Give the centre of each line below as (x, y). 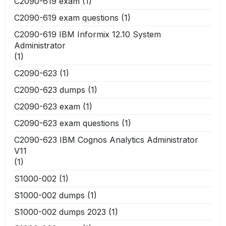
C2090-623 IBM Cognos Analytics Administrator (106, 139)
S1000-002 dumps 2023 (60, 212)
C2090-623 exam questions (67, 123)
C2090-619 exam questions (66, 17)
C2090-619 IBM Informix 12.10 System (88, 34)
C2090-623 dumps (50, 90)
